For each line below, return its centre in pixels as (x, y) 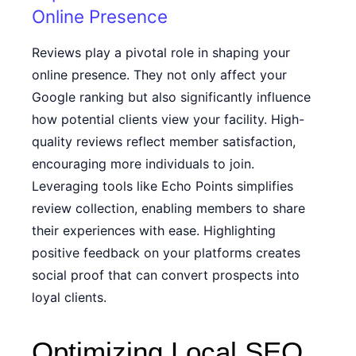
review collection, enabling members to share (168, 208)
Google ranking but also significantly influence (171, 97)
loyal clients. (69, 297)
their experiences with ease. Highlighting (154, 230)
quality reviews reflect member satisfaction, (164, 141)
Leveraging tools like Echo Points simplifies (163, 186)
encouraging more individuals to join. (143, 164)
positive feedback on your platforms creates (166, 253)
